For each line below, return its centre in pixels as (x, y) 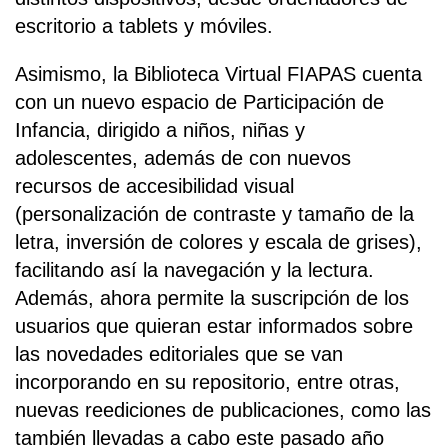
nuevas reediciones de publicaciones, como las (223, 410)
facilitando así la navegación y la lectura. (194, 270)
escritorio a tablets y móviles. (144, 26)
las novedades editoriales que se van (179, 354)
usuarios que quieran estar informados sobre (214, 326)
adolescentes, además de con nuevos (183, 158)
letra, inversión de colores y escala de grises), (218, 242)
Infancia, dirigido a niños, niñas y (160, 130)
